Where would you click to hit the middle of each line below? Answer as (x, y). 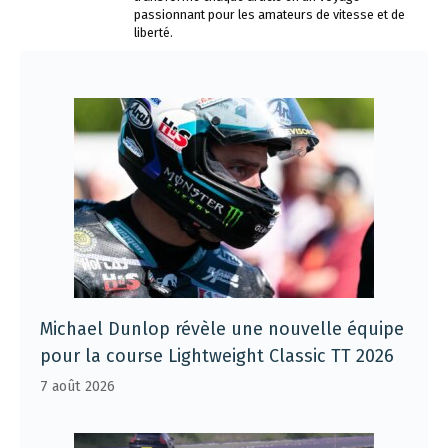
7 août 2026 (77, 386)
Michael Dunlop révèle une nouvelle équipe (222, 328)
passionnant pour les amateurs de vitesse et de (269, 14)
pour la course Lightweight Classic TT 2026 (217, 355)
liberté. (153, 32)
